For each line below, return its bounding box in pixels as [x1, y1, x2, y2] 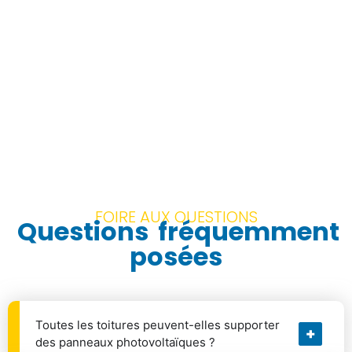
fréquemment [152, 214, 339, 250]
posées [130, 239, 222, 275]
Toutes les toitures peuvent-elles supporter [35, 317, 280, 333]
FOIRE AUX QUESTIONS [94, 206, 258, 229]
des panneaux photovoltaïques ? [35, 335, 215, 350]
